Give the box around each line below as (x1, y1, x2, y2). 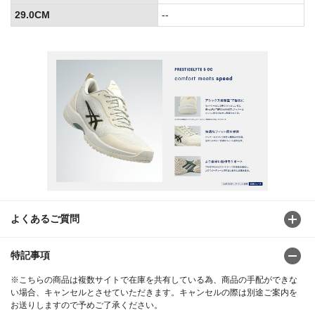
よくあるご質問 (11, 213, 79, 225)
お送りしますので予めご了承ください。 (11, 300, 162, 311)
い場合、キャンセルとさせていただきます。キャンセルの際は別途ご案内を (11, 288, 297, 298)
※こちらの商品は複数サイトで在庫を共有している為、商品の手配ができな (11, 275, 297, 285)
